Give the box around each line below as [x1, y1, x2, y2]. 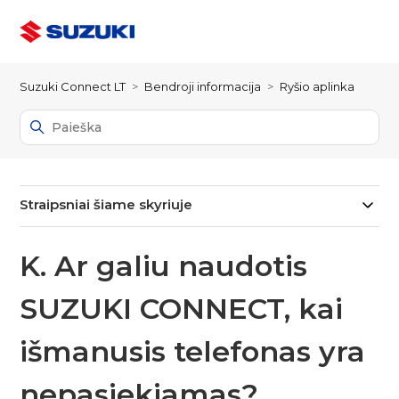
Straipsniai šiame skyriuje [20, 196, 193, 213]
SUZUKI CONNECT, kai [20, 291, 344, 326]
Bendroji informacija [144, 79, 262, 94]
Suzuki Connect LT [20, 79, 126, 94]
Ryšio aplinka [280, 79, 355, 94]
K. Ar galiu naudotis [20, 248, 308, 283]
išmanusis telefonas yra [20, 334, 366, 369]
